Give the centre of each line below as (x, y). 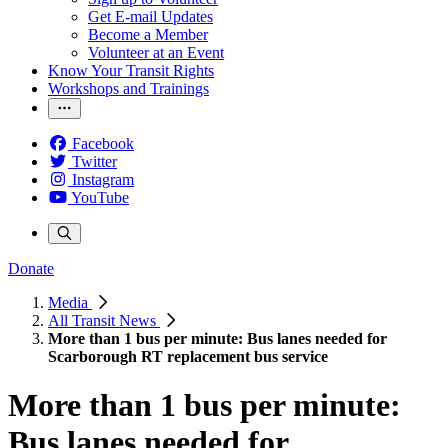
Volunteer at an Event (156, 52)
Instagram (103, 179)
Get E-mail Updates (150, 16)
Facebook (103, 143)
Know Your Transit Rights (131, 70)
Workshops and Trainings (128, 88)
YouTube (100, 197)
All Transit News (104, 320)
